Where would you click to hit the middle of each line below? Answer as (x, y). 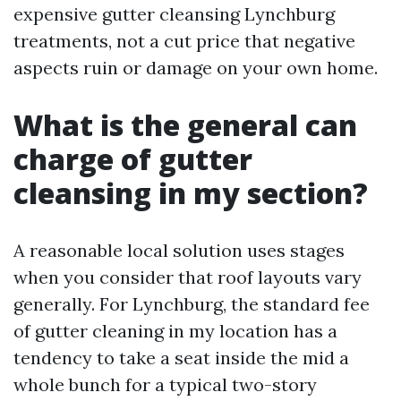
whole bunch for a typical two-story (165, 384)
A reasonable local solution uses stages (179, 250)
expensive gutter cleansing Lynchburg (174, 14)
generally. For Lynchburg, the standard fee (192, 304)
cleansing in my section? (191, 193)
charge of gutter (133, 159)
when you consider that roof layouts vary (188, 277)
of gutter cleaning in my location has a (175, 331)
